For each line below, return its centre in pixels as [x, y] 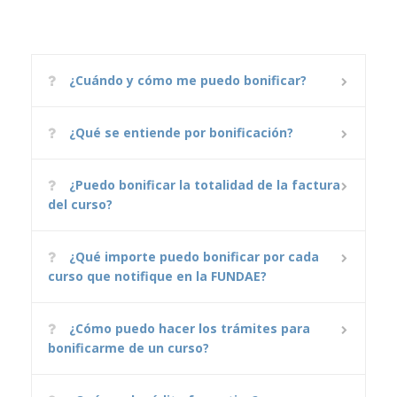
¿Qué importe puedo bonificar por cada [194, 256]
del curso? [80, 204]
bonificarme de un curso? [128, 347]
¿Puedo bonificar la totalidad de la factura [205, 184]
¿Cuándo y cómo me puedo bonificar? [188, 80]
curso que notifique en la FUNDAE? [157, 276]
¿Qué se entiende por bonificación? [181, 132]
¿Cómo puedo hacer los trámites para [190, 328]
